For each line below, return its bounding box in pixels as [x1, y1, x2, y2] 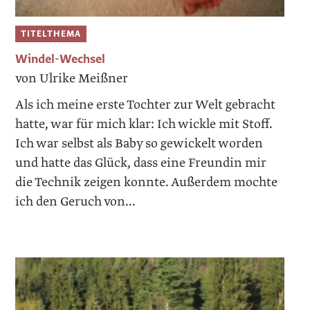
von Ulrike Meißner [15, 70, 129, 88]
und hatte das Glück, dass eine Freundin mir [15, 154, 267, 172]
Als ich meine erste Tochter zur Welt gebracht [15, 96, 276, 114]
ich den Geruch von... [15, 193, 136, 211]
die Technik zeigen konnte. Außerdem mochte [15, 174, 278, 192]
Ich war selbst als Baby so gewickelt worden [15, 135, 264, 153]
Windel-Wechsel [15, 51, 106, 68]
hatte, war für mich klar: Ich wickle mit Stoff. [15, 116, 273, 134]
